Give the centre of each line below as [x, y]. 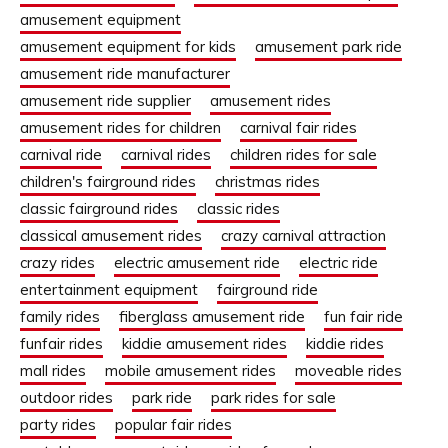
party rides [58, 425]
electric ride [338, 263]
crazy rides [57, 263]
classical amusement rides [111, 236]
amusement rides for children [120, 128]
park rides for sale [273, 398]
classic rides [238, 209]
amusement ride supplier [105, 101]
